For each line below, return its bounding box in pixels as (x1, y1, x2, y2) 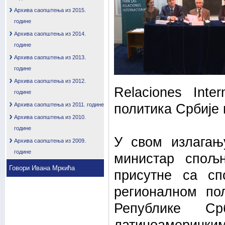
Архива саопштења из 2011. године (14, 101, 104, 107)
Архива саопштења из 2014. (14, 31, 86, 37)
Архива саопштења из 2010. (14, 114, 86, 120)
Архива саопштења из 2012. (14, 78, 86, 84)
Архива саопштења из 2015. (14, 7, 86, 13)
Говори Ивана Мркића (9, 164, 75, 172)
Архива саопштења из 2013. (14, 54, 86, 60)
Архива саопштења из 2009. (14, 138, 86, 144)
